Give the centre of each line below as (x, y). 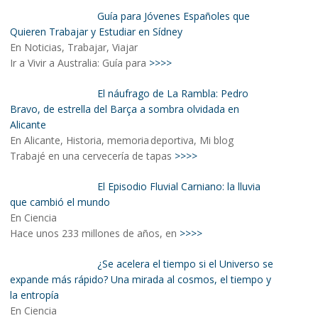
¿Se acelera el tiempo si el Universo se (185, 264)
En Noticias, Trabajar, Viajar (74, 47)
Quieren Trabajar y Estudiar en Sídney (96, 32)
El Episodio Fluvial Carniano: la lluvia (179, 186)
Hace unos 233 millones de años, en (95, 233)
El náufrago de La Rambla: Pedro (172, 93)
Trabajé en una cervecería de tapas (92, 156)
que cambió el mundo (60, 202)
